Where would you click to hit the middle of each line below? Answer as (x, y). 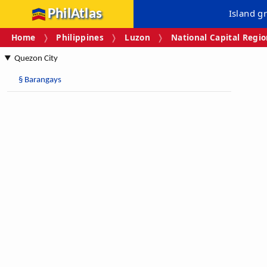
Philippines (80, 38)
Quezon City (36, 59)
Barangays (43, 80)
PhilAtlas (75, 14)
